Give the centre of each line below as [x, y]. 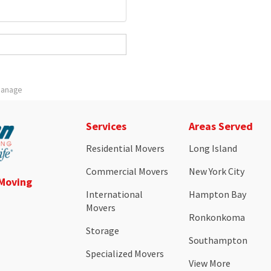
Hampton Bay [218, 194]
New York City [217, 171]
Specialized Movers [125, 254]
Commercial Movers [127, 171]
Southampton [218, 240]
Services [106, 126]
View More [210, 263]
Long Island [213, 149]
